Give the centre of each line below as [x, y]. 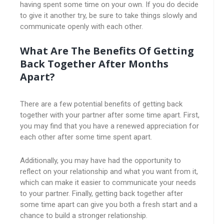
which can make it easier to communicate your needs [108, 182]
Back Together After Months [94, 64]
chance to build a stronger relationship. [84, 215]
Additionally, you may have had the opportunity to [100, 160]
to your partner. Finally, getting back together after [101, 193]
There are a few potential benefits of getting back [101, 104]
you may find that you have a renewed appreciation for [109, 126]
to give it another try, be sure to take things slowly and [108, 15]
